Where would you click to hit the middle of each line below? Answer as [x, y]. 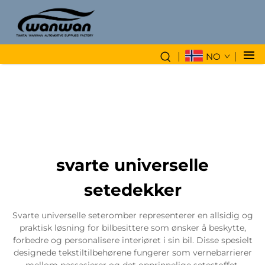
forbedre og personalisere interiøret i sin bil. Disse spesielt [132, 240]
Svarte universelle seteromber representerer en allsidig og [132, 215]
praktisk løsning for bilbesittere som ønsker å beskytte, [132, 227]
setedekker [132, 190]
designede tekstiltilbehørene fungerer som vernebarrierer [132, 252]
